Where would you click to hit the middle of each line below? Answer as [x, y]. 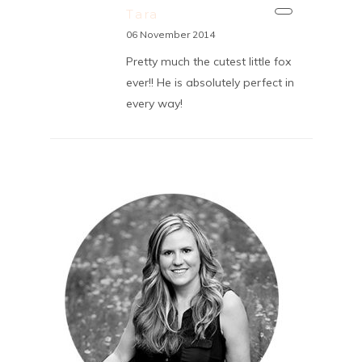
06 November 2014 [170, 34]
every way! [154, 103]
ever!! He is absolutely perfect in [210, 82]
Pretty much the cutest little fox [208, 61]
